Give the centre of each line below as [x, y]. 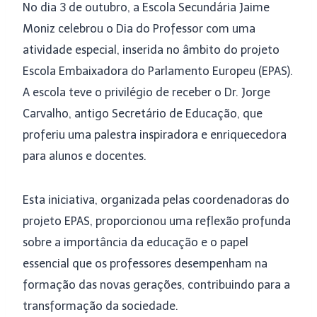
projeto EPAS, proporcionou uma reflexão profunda [157, 221]
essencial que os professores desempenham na [145, 264]
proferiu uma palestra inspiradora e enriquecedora [155, 135]
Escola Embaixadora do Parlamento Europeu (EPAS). [158, 71]
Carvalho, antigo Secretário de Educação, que [143, 114]
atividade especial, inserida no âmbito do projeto [151, 50]
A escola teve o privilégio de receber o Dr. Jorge [146, 92]
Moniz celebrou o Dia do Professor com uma [139, 29]
